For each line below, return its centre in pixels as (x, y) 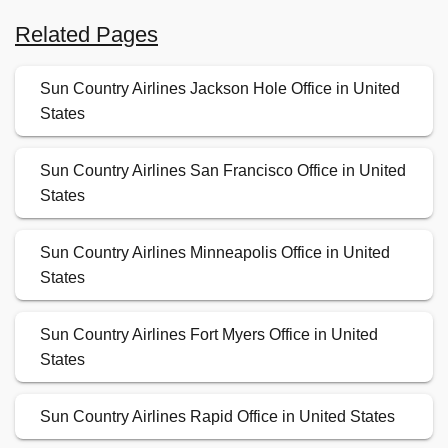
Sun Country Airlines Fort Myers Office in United (209, 335)
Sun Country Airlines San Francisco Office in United (223, 171)
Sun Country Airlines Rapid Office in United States (217, 417)
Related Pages (86, 35)
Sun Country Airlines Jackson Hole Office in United (220, 89)
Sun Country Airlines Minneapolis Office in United (215, 253)
